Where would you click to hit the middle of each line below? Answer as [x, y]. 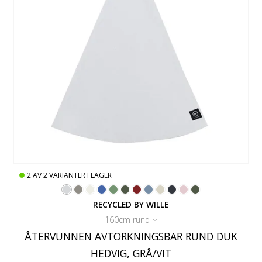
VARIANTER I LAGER [81, 175]
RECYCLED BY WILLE [131, 204]
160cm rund [127, 219]
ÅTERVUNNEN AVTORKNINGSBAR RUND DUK [131, 236]
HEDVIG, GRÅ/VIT [131, 253]
